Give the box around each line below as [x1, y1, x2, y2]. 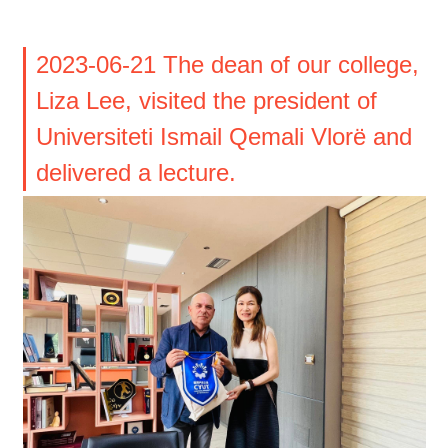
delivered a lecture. [35, 159, 236, 187]
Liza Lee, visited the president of [35, 87, 377, 115]
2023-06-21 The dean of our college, [35, 51, 419, 79]
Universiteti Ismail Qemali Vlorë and [35, 123, 412, 151]
